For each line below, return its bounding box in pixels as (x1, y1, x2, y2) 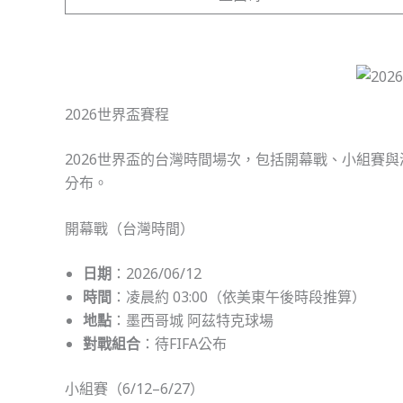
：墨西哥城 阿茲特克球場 (112, 310, 273, 331)
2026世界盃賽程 (65, 103, 169, 124)
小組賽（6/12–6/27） (65, 379, 204, 399)
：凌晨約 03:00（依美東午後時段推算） (112, 287, 366, 308)
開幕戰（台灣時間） (65, 219, 194, 239)
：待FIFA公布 (140, 334, 227, 354)
